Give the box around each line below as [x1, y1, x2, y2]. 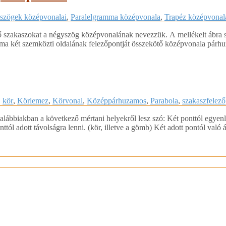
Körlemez [17, 96, 48, 105]
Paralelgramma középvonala [71, 12, 160, 21]
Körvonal [52, 96, 83, 105]
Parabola [150, 96, 178, 105]
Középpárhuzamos [87, 96, 146, 105]
